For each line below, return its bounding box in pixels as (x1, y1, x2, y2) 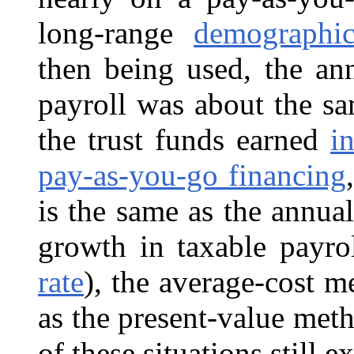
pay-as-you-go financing (38, 157, 346, 192)
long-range (38, 15, 194, 50)
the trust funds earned (38, 122, 330, 156)
